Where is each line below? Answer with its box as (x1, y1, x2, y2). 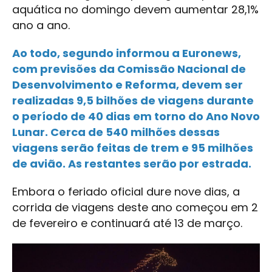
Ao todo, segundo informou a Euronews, (12, 45, 241, 61)
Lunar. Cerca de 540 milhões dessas (12, 124, 220, 140)
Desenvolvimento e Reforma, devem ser (12, 76, 243, 92)
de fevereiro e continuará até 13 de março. (12, 215, 242, 231)
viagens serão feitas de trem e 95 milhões (12, 140, 253, 155)
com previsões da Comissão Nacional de (12, 61, 246, 76)
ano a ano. (12, 17, 70, 33)
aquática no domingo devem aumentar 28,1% (12, 1, 259, 17)
